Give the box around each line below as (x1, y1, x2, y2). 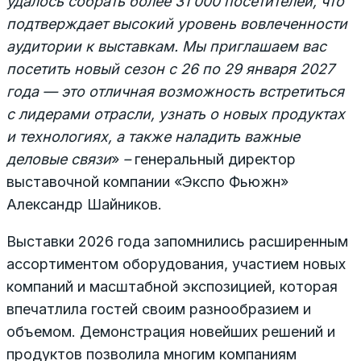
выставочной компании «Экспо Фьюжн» (6, 172, 288, 190)
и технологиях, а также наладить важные (6, 127, 300, 145)
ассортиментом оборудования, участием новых (6, 255, 346, 272)
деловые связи (6, 150, 111, 168)
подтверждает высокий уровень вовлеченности (6, 15, 347, 32)
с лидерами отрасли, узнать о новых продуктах (6, 105, 345, 122)
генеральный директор (135, 150, 296, 168)
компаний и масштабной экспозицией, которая (6, 277, 338, 295)
